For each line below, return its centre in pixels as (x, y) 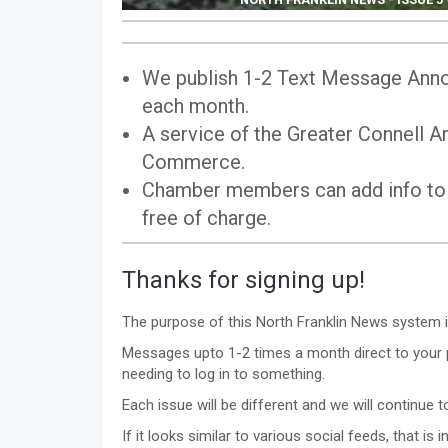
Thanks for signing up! (243, 280)
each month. (195, 106)
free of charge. (206, 218)
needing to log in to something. (223, 374)
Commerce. (193, 162)
